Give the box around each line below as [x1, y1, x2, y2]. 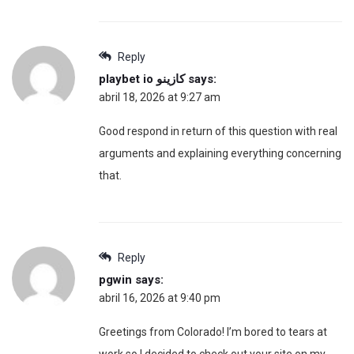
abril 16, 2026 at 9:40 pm [99, 291, 220, 304]
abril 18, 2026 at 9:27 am [99, 90, 220, 104]
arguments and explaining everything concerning [99, 146, 341, 160]
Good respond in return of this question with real [99, 124, 337, 137]
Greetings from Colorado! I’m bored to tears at [99, 325, 327, 338]
